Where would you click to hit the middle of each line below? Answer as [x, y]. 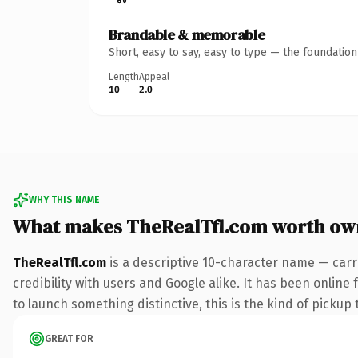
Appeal [154, 76]
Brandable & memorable [187, 34]
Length [124, 76]
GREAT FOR [69, 338]
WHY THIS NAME [64, 199]
